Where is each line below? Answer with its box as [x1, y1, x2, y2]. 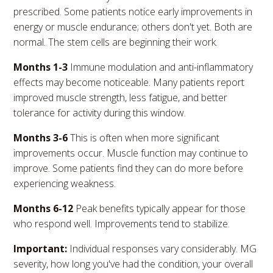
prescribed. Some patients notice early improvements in [13, 5, 253, 19]
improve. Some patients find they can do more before [13, 161, 244, 175]
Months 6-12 [13, 202, 76, 216]
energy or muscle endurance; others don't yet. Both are [13, 20, 253, 34]
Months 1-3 [13, 60, 71, 74]
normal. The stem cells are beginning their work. [13, 35, 218, 49]
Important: [13, 242, 68, 256]
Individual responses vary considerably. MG [67, 242, 257, 256]
